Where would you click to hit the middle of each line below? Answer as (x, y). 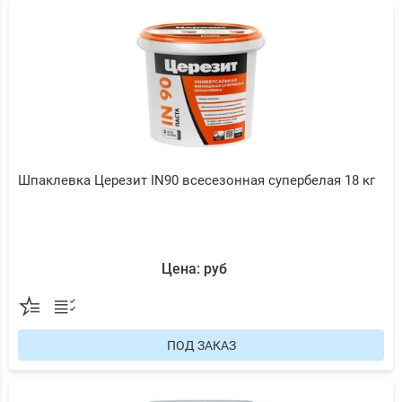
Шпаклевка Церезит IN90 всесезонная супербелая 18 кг (197, 180)
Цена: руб (194, 269)
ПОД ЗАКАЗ (201, 345)
